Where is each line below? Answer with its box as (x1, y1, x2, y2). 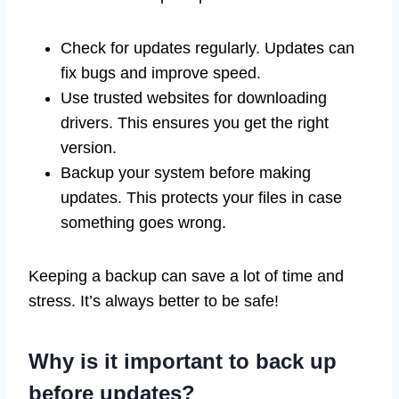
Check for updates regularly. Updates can (61, 38, 354, 57)
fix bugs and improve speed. (61, 63, 261, 82)
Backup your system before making (61, 163, 311, 182)
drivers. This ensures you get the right (61, 113, 329, 132)
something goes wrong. (61, 213, 226, 232)
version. (61, 138, 117, 157)
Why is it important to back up (28, 348, 337, 373)
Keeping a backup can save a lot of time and (28, 266, 344, 285)
